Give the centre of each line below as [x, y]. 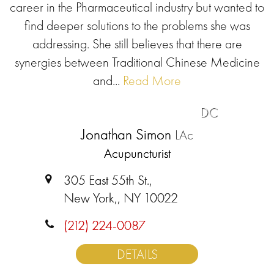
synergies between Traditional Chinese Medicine [137, 62]
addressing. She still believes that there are [137, 44]
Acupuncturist [137, 153]
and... [106, 80]
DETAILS [137, 254]
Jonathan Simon [128, 134]
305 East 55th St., [108, 180]
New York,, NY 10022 [121, 198]
